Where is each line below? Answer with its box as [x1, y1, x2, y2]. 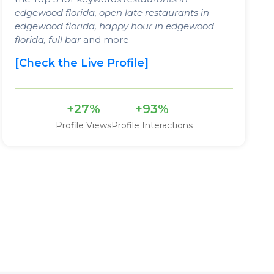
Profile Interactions [111, 119, 193, 131]
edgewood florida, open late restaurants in [15, 6, 210, 18]
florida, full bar [15, 33, 81, 45]
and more [81, 33, 130, 45]
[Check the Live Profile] [15, 56, 149, 70]
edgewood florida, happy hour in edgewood [15, 20, 215, 32]
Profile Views [55, 119, 111, 131]
